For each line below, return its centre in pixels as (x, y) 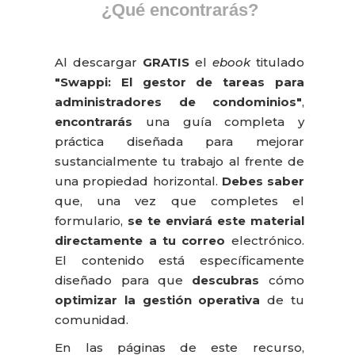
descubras (226, 281)
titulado (277, 63)
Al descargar (99, 63)
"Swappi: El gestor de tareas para (179, 82)
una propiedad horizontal (135, 181)
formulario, (92, 221)
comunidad (91, 320)
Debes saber (263, 181)
